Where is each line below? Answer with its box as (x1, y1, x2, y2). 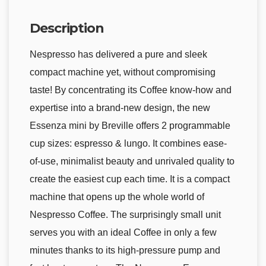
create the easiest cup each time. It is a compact (30, 174, 230, 185)
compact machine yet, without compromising (30, 67, 216, 78)
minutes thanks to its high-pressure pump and (30, 245, 220, 256)
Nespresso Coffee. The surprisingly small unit (30, 210, 221, 220)
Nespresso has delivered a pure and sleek (30, 49, 207, 60)
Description (30, 20, 104, 36)
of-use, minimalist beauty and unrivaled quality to (30, 156, 235, 167)
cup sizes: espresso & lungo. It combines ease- (30, 138, 227, 149)
